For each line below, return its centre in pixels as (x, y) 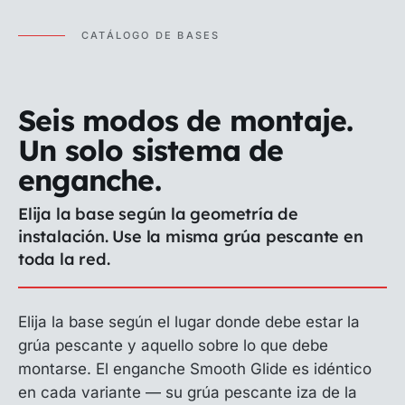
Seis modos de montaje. (186, 120)
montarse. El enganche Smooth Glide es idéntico (195, 369)
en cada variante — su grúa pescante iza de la (188, 392)
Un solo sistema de (151, 150)
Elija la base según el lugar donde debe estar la (189, 322)
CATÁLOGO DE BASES (151, 35)
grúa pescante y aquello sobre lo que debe (173, 345)
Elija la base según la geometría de (158, 214)
